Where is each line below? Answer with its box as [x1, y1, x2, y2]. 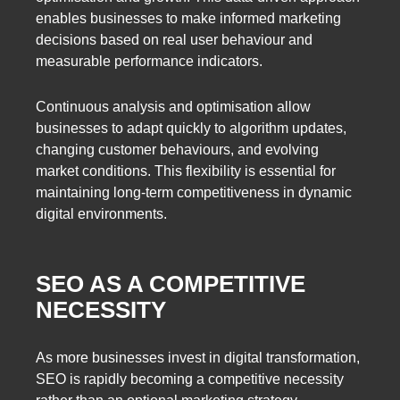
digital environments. [36, 205, 167, 221]
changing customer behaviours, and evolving [36, 141, 319, 157]
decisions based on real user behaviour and [36, 31, 312, 47]
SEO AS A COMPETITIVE [36, 271, 305, 298]
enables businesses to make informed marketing [36, 10, 341, 26]
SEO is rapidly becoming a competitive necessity [36, 371, 344, 387]
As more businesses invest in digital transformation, [36, 350, 360, 366]
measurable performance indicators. [36, 53, 262, 69]
